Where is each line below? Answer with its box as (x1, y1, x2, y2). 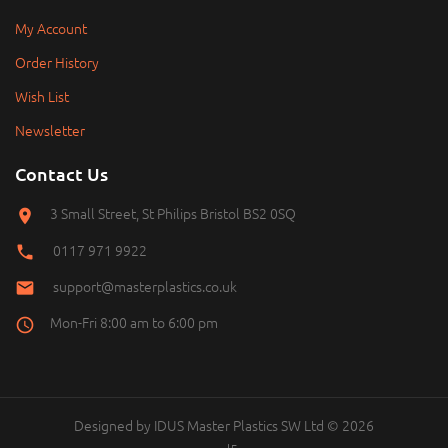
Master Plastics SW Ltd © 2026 (184, 414, 374, 435)
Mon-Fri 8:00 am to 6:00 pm (50, 312, 218, 333)
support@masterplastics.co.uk (53, 275, 237, 296)
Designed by (74, 414, 154, 435)
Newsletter (15, 120, 85, 141)
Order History (15, 52, 99, 73)
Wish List (15, 86, 69, 107)
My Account (15, 18, 87, 39)
